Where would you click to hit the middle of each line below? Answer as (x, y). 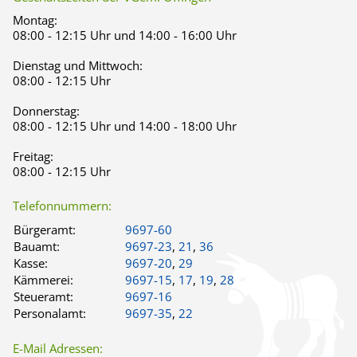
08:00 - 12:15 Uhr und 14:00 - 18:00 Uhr (125, 126)
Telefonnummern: (62, 206)
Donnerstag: (46, 111)
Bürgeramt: (45, 230)
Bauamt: (37, 247)
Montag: (35, 20)
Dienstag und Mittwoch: (78, 66)
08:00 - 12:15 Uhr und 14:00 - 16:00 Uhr (125, 35)
